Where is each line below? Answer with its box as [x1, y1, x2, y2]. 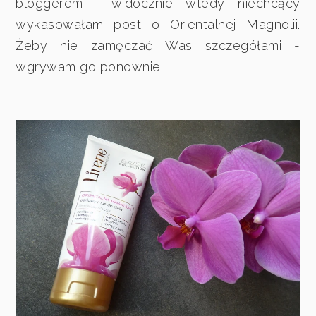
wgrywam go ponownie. [16, 59, 164, 74]
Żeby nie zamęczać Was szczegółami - [16, 37, 300, 53]
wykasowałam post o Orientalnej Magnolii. [16, 16, 300, 32]
